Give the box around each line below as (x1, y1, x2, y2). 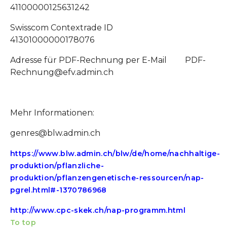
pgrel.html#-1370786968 (10, 185, 107, 195)
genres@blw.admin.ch (10, 128, 104, 138)
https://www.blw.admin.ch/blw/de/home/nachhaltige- (10, 149, 220, 158)
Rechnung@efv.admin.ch (10, 67, 113, 77)
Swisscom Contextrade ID (10, 23, 172, 32)
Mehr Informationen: (10, 108, 94, 118)
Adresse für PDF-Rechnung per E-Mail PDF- (10, 55, 206, 65)
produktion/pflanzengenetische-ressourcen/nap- (10, 173, 204, 182)
